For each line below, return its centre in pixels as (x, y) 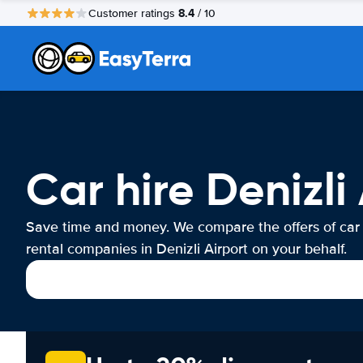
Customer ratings (133, 13)
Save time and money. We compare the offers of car (193, 227)
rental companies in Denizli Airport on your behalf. (186, 249)
